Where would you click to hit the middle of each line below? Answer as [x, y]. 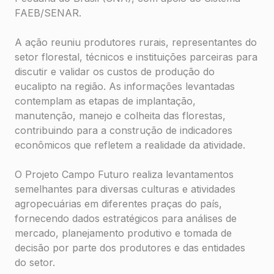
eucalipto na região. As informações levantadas [125, 87]
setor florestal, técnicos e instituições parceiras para [136, 57]
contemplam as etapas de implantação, [105, 101]
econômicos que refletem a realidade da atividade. [130, 145]
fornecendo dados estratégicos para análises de [126, 219]
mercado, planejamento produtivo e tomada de [123, 233]
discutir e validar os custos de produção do [115, 72]
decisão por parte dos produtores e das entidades [130, 248]
